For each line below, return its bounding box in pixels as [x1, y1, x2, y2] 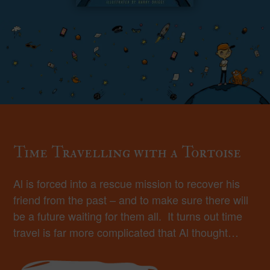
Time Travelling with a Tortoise [13, 142, 242, 163]
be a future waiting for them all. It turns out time [13, 208, 243, 224]
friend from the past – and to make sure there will [13, 192, 249, 208]
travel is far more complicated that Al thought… [13, 224, 239, 240]
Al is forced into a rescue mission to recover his [13, 175, 240, 192]
